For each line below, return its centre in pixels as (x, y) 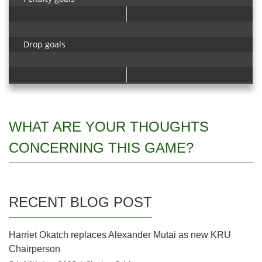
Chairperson (35, 249)
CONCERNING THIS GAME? (101, 148)
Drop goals (44, 44)
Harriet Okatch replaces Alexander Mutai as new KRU (120, 235)
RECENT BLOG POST (80, 202)
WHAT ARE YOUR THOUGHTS (109, 127)
